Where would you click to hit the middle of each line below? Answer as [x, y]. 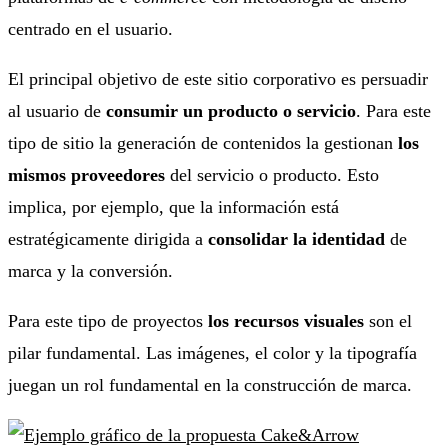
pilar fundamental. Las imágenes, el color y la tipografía [212, 352]
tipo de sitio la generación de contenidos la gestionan [203, 142]
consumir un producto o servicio [231, 110]
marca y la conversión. [90, 270]
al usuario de [57, 110]
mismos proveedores [86, 174]
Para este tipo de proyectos [105, 320]
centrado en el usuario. [90, 28]
